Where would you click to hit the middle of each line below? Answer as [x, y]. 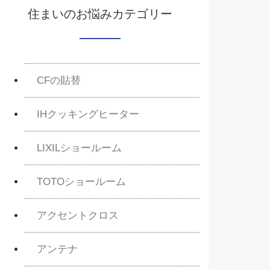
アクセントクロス [78, 215]
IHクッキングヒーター [88, 114]
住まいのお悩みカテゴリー [100, 14]
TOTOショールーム [81, 181]
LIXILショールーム [79, 148]
